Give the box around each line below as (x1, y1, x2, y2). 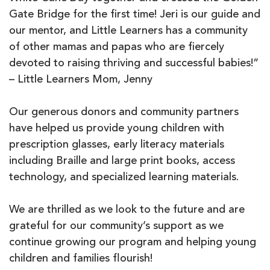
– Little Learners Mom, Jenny (9, 74, 152, 86)
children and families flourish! (9, 253, 155, 265)
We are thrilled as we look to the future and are (9, 204, 245, 216)
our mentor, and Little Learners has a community (9, 25, 248, 37)
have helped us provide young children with (9, 123, 224, 134)
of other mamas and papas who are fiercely (9, 42, 224, 53)
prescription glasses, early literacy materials (9, 139, 224, 151)
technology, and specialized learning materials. (9, 172, 242, 183)
